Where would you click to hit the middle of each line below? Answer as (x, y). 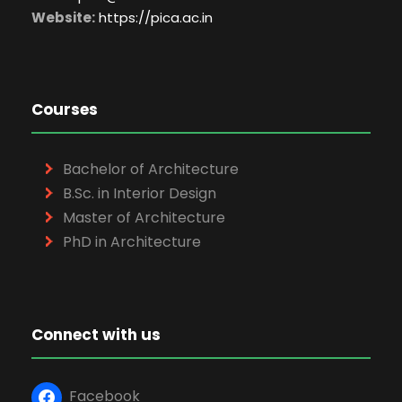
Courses (65, 109)
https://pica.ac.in (156, 17)
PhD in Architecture (132, 242)
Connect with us (96, 335)
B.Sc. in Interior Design (140, 193)
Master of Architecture (144, 218)
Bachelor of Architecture (151, 169)
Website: (63, 17)
